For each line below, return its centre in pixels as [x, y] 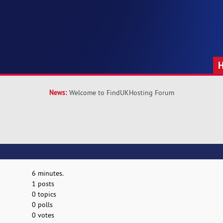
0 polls [42, 205]
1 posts [43, 184]
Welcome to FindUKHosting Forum [121, 93]
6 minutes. [48, 173]
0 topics [44, 194]
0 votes [43, 215]
